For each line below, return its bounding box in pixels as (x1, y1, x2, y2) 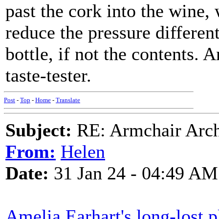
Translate (56, 96, 80, 104)
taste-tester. (5, 65, 91, 86)
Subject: (5, 120, 72, 140)
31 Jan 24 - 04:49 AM (49, 163, 218, 183)
